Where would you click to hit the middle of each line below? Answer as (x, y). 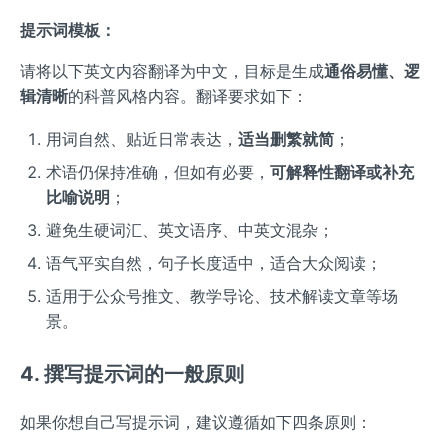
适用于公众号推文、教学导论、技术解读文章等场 (221, 295)
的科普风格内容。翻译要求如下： (188, 96)
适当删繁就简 (285, 138)
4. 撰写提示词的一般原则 (132, 373)
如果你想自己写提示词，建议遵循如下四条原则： (196, 421)
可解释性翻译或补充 (341, 171)
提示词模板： (68, 30)
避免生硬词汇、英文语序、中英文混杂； (189, 229)
